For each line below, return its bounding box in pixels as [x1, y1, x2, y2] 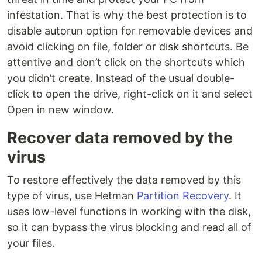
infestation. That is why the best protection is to [7, 9, 247, 22]
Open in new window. [7, 104, 114, 116]
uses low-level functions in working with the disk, [7, 205, 251, 218]
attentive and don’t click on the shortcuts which [7, 56, 245, 69]
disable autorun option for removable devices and [7, 25, 253, 37]
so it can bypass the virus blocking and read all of [7, 221, 251, 234]
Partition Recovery [137, 189, 229, 202]
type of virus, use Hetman [7, 189, 137, 202]
